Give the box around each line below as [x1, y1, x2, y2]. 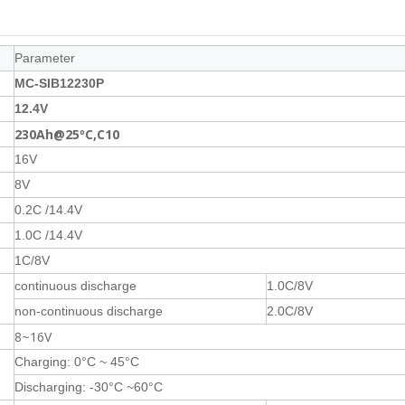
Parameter [14, 51, 75, 65]
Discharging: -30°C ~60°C [14, 380, 163, 394]
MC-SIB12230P [14, 76, 104, 90]
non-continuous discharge [14, 304, 163, 318]
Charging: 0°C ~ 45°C [14, 354, 139, 369]
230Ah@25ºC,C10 [14, 126, 119, 143]
